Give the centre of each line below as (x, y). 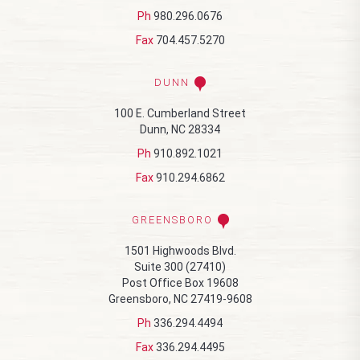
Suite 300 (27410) (180, 267)
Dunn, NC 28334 (180, 129)
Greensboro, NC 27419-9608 (180, 299)
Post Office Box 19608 (180, 283)
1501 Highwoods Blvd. (180, 251)
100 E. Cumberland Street (180, 113)
